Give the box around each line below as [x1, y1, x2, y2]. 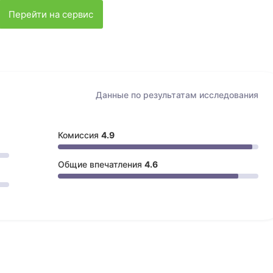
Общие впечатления [58, 158, 145, 169]
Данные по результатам [95, 89, 199, 100]
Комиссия [58, 129, 102, 140]
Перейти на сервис [9, 8, 94, 20]
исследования [199, 89, 258, 100]
